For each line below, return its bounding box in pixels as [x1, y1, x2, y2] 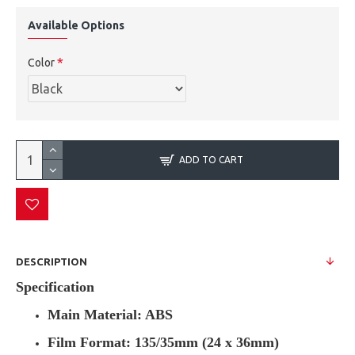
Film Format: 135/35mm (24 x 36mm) [48, 334, 279, 350]
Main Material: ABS [48, 307, 173, 323]
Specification [16, 279, 94, 295]
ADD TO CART [178, 155, 243, 165]
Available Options [28, 19, 124, 32]
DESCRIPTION [16, 256, 87, 267]
